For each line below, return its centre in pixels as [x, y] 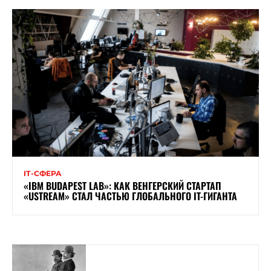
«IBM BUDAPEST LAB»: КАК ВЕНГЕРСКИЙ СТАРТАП [122, 186]
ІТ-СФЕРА [43, 174]
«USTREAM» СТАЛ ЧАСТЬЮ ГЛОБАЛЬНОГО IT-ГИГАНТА [130, 196]
